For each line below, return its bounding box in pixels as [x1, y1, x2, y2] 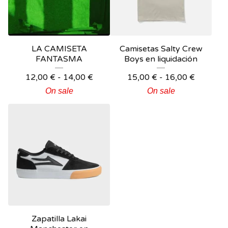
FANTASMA [36, 54, 82, 64]
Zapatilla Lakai [32, 214, 87, 224]
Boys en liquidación [124, 54, 197, 64]
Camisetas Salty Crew [119, 44, 203, 54]
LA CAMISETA [31, 44, 87, 54]
